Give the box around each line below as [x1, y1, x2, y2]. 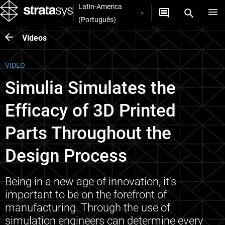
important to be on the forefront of [5, 188, 167, 201]
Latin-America [78, 3, 122, 11]
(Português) [78, 16, 116, 24]
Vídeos [22, 33, 47, 43]
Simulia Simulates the [5, 78, 176, 99]
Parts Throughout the [5, 123, 171, 144]
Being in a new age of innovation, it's [5, 175, 176, 188]
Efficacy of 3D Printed [5, 100, 176, 122]
